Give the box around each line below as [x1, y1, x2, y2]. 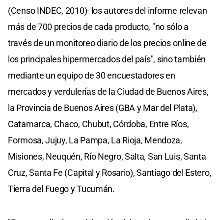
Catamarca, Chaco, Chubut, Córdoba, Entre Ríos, [8, 118, 189, 129]
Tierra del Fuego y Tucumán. [8, 183, 115, 194]
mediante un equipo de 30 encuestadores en [8, 70, 175, 81]
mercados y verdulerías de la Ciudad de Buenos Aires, [8, 86, 209, 97]
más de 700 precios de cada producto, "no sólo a [8, 21, 189, 32]
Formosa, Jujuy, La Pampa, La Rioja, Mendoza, [8, 135, 182, 145]
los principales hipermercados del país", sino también [8, 54, 206, 64]
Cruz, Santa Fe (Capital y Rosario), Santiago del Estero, [8, 167, 212, 178]
